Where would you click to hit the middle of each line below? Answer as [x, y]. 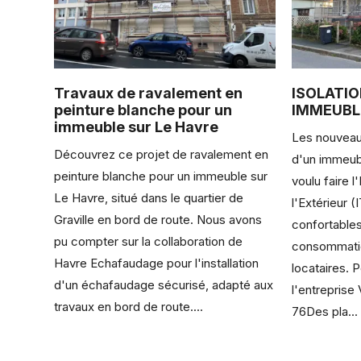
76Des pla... [325, 311]
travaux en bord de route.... [129, 306]
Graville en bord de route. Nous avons [158, 219]
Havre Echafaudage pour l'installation [157, 263]
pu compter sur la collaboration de [149, 241]
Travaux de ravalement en [149, 93]
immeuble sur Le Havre [137, 127]
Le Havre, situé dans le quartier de [149, 197]
